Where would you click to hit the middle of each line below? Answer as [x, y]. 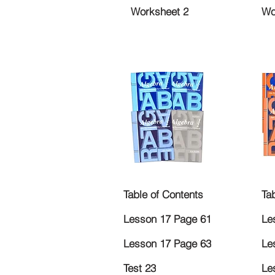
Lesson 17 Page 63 [167, 244]
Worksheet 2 [160, 12]
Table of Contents [163, 195]
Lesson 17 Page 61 [167, 219]
